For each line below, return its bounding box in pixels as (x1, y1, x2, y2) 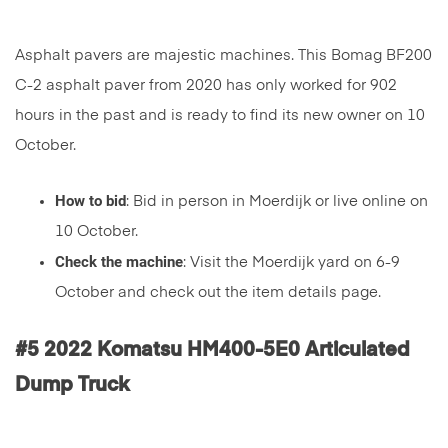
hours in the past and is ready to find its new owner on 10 (15, 108, 425, 124)
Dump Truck (15, 375, 129, 396)
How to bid (55, 192, 126, 211)
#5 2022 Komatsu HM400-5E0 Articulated (15, 340, 410, 361)
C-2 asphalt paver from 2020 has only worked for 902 (15, 78, 397, 94)
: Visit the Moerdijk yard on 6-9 (183, 255, 400, 271)
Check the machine (55, 253, 183, 272)
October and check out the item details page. (55, 285, 381, 301)
